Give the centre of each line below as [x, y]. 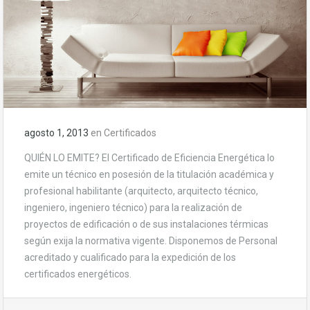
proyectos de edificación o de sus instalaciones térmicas [146, 224]
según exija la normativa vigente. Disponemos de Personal [151, 240]
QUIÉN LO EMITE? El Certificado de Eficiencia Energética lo [149, 157]
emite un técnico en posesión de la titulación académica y [149, 174]
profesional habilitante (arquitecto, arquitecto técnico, [141, 191]
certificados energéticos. [78, 274]
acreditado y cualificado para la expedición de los [130, 257]
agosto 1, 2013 [56, 133]
